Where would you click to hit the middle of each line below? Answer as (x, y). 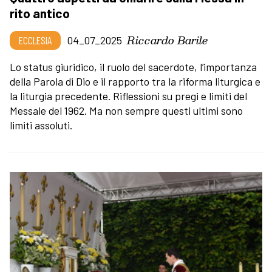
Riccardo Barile (167, 39)
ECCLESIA (35, 40)
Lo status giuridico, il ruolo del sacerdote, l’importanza (133, 66)
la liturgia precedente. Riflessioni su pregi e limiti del (128, 96)
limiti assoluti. (41, 125)
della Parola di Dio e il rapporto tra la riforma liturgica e (135, 81)
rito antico (40, 13)
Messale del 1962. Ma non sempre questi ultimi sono (126, 110)
